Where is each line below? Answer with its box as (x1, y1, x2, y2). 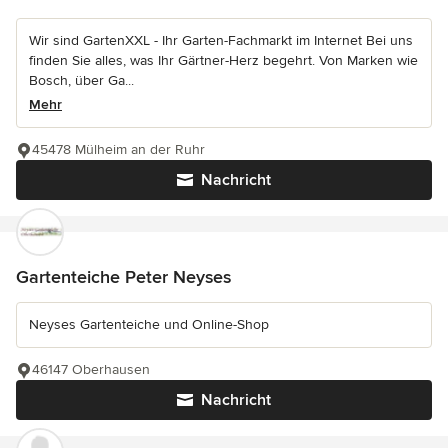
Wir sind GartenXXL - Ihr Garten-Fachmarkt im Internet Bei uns (29, 32, 413, 50)
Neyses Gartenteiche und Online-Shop (29, 316, 269, 334)
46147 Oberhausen (32, 361, 150, 379)
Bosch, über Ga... (29, 72, 134, 90)
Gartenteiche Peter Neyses (16, 266, 231, 289)
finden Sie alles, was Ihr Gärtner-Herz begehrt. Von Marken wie (29, 52, 418, 70)
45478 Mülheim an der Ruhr (32, 141, 205, 159)
